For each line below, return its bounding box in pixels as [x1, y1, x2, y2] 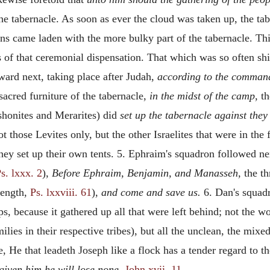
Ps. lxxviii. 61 [30, 186, 92, 198]
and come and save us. [101, 186, 201, 198]
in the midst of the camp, [149, 90, 258, 102]
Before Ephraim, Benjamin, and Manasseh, [52, 167, 241, 179]
